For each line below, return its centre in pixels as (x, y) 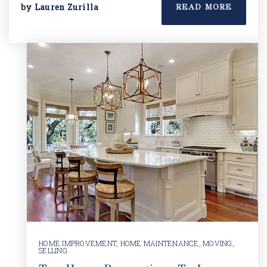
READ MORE (204, 7)
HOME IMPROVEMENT (77, 243)
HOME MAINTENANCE (159, 243)
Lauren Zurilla (66, 7)
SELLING (53, 250)
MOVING (218, 243)
